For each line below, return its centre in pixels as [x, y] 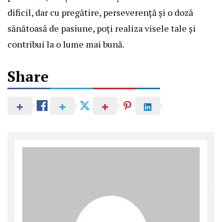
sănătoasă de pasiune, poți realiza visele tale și [102, 28]
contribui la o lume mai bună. [66, 44]
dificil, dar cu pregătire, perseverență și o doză [100, 13]
